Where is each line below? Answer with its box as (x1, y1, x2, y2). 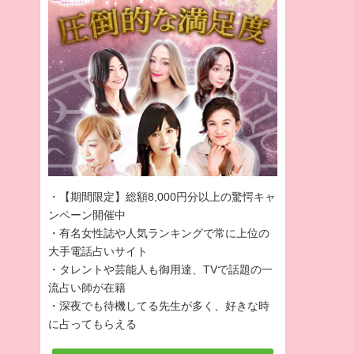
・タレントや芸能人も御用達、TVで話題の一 (47, 262, 273, 276)
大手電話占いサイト (47, 244, 148, 258)
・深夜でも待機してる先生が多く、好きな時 (47, 299, 269, 312)
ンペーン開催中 (47, 208, 126, 221)
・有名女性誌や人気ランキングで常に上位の (47, 226, 269, 239)
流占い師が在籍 (47, 281, 126, 294)
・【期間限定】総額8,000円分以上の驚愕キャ (47, 190, 276, 203)
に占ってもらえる (47, 317, 137, 330)
